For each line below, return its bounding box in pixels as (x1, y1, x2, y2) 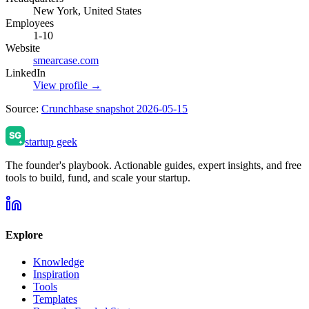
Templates (33, 293, 77, 306)
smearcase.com (33, 54, 99, 66)
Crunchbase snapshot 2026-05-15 (41, 102, 188, 114)
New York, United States (33, 4, 141, 17)
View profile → (33, 79, 101, 91)
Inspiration (33, 268, 79, 281)
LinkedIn (6, 66, 46, 79)
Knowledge (33, 256, 84, 268)
